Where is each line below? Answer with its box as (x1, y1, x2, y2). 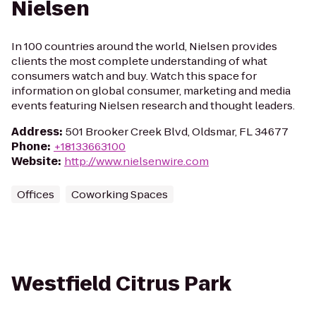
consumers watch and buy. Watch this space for (11, 68, 257, 83)
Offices (17, 187, 54, 202)
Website (11, 154, 58, 169)
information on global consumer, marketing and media (11, 83, 291, 98)
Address (11, 124, 59, 139)
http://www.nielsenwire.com (64, 154, 209, 169)
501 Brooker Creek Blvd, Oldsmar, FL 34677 (66, 124, 288, 139)
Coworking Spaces (71, 187, 168, 202)
